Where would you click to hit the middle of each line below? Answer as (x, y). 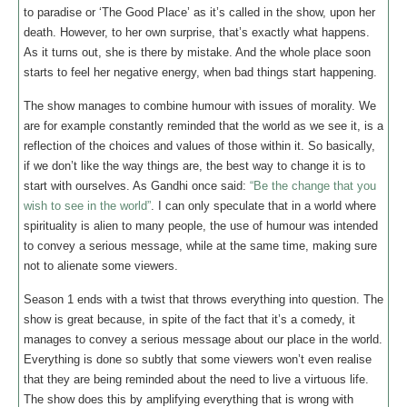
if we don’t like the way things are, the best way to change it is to (194, 166)
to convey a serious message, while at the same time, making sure (200, 246)
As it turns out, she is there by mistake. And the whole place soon (197, 52)
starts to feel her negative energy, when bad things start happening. (200, 72)
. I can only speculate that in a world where (263, 206)
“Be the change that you (313, 186)
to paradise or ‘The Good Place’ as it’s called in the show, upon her (199, 12)
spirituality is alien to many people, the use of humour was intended (201, 226)
